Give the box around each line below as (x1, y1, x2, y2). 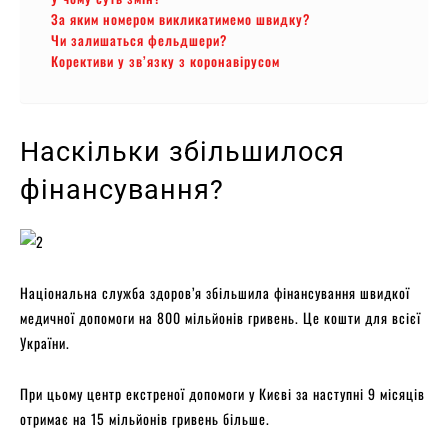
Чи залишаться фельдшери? (51, 29, 227, 50)
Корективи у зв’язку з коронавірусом (51, 50, 280, 71)
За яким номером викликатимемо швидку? (51, 8, 310, 29)
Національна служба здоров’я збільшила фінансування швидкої (20, 281, 410, 303)
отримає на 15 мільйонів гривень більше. (20, 407, 270, 429)
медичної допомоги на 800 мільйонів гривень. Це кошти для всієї (20, 306, 421, 328)
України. (20, 331, 70, 353)
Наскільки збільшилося (20, 135, 345, 168)
